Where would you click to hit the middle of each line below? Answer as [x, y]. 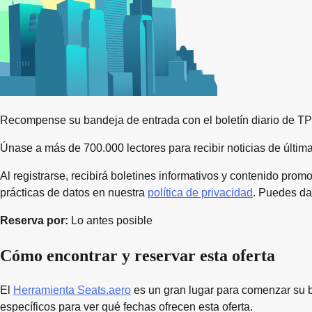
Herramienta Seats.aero [72, 290]
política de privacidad [200, 193]
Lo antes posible [110, 221]
